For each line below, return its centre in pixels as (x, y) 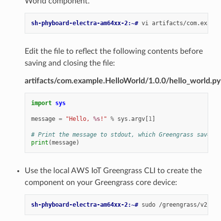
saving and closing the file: (70, 63)
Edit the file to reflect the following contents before (113, 51)
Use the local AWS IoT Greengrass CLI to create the (113, 170)
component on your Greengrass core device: (101, 182)
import (41, 103)
